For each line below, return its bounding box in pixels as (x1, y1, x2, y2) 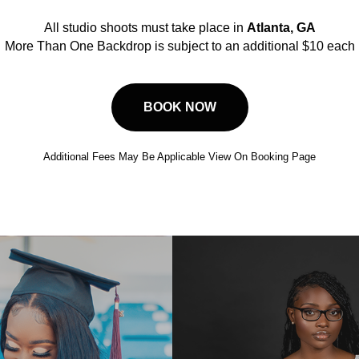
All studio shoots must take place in (43, 21, 247, 35)
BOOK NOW (143, 100, 216, 115)
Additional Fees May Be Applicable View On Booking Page (43, 151, 316, 163)
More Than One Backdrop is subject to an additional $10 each (4, 39, 355, 54)
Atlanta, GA (246, 21, 316, 35)
